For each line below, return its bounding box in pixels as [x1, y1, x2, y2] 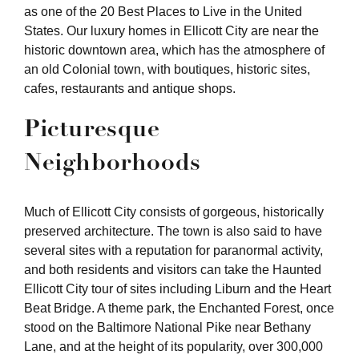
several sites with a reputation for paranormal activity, [24, 243, 323, 257]
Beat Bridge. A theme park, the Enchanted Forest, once [24, 301, 334, 315]
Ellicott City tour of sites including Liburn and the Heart [24, 281, 331, 296]
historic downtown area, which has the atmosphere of [24, 42, 325, 57]
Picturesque [24, 112, 160, 143]
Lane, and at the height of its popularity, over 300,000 [24, 339, 323, 353]
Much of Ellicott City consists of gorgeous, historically [24, 204, 324, 219]
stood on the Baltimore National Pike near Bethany [24, 320, 311, 334]
